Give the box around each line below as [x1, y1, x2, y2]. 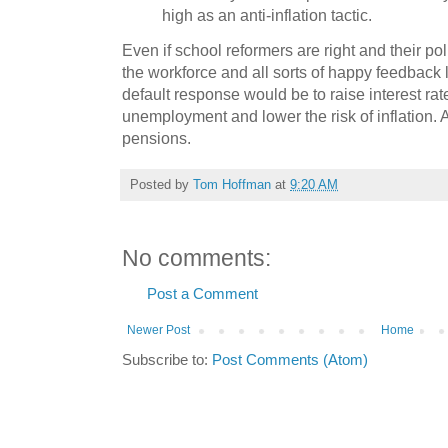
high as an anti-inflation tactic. [162, 6, 372, 25]
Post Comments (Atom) [212, 352, 368, 369]
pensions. [122, 129, 191, 148]
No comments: [122, 246, 271, 272]
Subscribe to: [122, 352, 212, 369]
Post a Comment [147, 286, 258, 303]
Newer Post [127, 323, 190, 338]
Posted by [130, 177, 193, 193]
